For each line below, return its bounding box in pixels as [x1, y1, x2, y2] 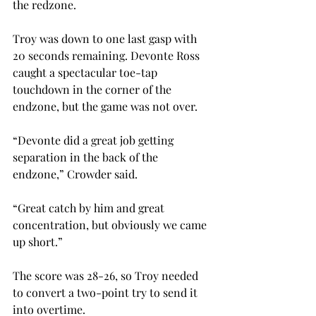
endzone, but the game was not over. [13, 99, 197, 114]
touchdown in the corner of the [13, 82, 174, 97]
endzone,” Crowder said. [13, 166, 140, 182]
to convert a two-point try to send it [13, 285, 200, 300]
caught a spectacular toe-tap [13, 65, 160, 80]
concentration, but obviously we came [13, 217, 209, 233]
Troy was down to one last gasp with [13, 31, 200, 47]
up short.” [13, 234, 63, 250]
